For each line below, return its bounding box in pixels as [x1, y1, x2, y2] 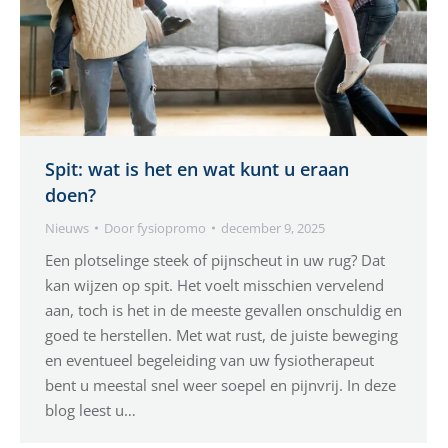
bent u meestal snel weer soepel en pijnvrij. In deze [45, 375, 396, 396]
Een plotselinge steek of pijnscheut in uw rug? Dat [45, 250, 385, 271]
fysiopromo [137, 219, 206, 238]
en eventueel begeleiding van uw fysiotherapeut [45, 350, 374, 371]
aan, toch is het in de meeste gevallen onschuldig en [45, 300, 402, 321]
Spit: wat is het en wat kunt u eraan [45, 157, 349, 182]
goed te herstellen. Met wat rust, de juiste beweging [45, 325, 398, 346]
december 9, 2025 [221, 219, 325, 238]
